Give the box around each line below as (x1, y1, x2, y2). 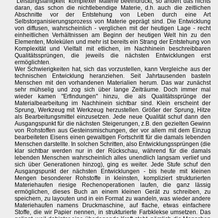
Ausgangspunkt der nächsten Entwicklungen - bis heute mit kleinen (15, 168, 211, 175)
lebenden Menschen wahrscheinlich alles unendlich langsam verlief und (15, 154, 211, 162)
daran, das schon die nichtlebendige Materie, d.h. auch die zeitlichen (15, 4, 211, 12)
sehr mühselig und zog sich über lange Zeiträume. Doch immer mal (15, 86, 211, 93)
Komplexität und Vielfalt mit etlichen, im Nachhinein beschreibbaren (15, 45, 211, 53)
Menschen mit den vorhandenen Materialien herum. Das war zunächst (15, 79, 211, 87)
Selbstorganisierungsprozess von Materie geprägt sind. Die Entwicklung (15, 18, 211, 25)
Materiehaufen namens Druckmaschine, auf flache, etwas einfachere (15, 202, 211, 209)
